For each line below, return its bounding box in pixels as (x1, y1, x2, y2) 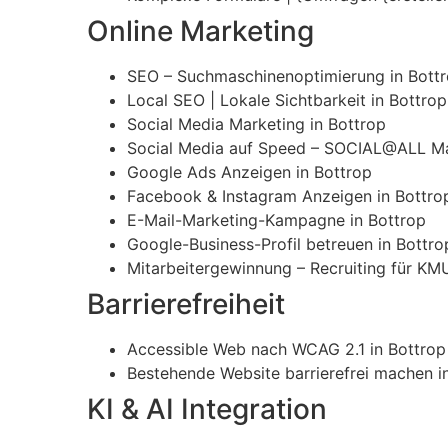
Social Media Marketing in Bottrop (127, 114, 386, 135)
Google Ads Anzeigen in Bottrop (127, 162, 372, 183)
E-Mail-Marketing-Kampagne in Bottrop (127, 210, 426, 231)
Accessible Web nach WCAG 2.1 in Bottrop (127, 339, 446, 360)
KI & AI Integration (87, 392, 327, 427)
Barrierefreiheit (87, 287, 285, 322)
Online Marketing (87, 14, 314, 49)
